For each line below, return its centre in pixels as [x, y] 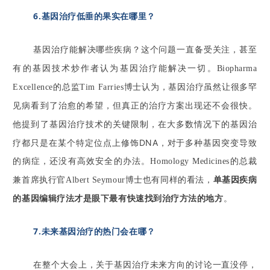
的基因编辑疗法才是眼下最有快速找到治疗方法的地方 [118, 198]
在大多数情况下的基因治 [207, 124]
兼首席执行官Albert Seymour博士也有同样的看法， [113, 180]
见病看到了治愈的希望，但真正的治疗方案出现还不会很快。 [135, 105]
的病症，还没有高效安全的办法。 [82, 160]
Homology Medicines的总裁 [204, 161]
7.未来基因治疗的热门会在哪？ [94, 231]
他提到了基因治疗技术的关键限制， [85, 124]
